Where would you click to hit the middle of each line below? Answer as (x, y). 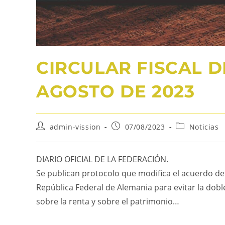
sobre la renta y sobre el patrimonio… (108, 202)
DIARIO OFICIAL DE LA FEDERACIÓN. (102, 159)
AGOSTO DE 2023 (116, 92)
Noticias (204, 127)
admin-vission (75, 127)
